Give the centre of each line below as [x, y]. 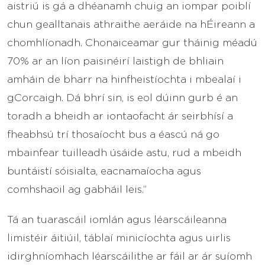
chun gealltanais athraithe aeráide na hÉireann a [131, 23]
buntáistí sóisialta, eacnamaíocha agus [104, 170]
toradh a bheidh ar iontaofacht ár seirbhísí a [120, 115]
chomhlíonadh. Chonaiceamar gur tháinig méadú [132, 42]
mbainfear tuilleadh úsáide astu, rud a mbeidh [124, 152]
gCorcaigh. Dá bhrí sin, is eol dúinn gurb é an [122, 97]
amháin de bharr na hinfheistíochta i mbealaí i [124, 78]
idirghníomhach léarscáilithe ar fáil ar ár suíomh [130, 255]
